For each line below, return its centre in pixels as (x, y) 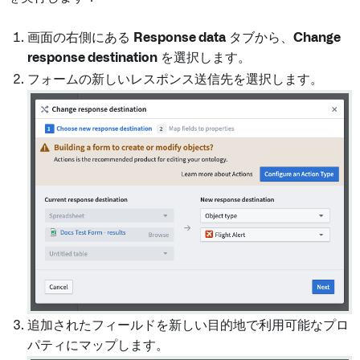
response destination (92, 57)
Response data (180, 37)
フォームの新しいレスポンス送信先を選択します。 (175, 79)
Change (317, 37)
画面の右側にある (80, 37)
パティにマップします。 (98, 346)
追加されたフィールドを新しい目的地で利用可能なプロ (188, 326)
